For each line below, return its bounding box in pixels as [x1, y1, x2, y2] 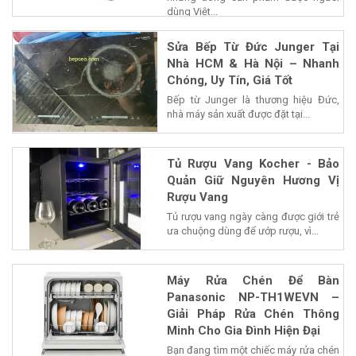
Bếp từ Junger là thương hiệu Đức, [167, 93, 339, 106]
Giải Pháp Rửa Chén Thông [167, 306, 339, 321]
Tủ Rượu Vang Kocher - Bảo [167, 156, 339, 171]
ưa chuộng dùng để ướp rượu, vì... [167, 224, 319, 237]
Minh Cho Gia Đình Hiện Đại [167, 323, 320, 338]
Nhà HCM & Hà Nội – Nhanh [167, 56, 339, 71]
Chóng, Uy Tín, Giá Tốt [167, 72, 292, 87]
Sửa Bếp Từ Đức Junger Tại [167, 39, 339, 54]
